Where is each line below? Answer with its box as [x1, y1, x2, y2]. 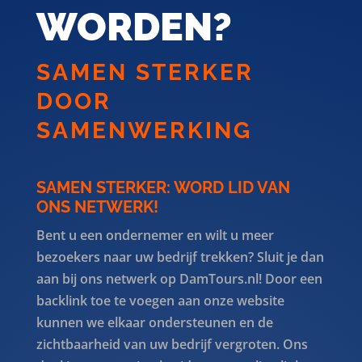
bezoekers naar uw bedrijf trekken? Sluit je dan [36, 247, 324, 266]
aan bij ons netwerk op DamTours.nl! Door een [36, 269, 322, 288]
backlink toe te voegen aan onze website [36, 291, 284, 309]
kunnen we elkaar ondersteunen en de [36, 313, 273, 331]
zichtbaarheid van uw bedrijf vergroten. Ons [36, 335, 308, 353]
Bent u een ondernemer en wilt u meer [36, 225, 274, 244]
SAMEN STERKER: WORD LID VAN [36, 177, 290, 197]
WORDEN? [36, 3, 232, 49]
